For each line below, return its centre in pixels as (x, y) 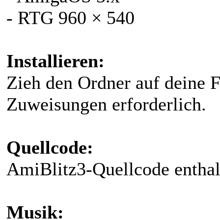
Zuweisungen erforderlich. (106, 104)
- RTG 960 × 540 (70, 17)
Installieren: (55, 61)
